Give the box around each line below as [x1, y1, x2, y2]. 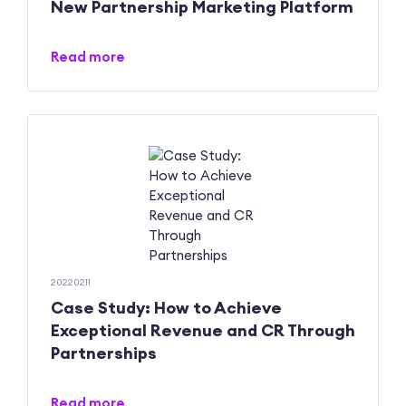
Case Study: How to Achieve [51, 297, 282, 319]
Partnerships [51, 343, 157, 364]
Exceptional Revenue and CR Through [51, 320, 355, 342]
